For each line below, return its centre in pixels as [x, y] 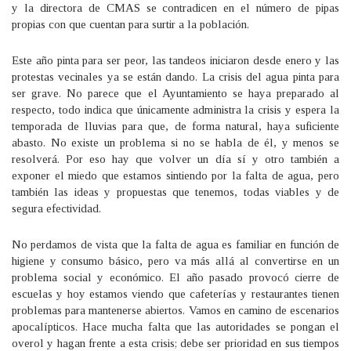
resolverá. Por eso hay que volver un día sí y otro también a [175, 159]
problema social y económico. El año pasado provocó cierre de [175, 277]
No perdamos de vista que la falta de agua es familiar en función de [175, 244]
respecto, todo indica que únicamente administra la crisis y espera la [175, 110]
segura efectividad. [58, 208]
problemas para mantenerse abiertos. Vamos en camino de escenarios [175, 310]
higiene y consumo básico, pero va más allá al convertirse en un [175, 261]
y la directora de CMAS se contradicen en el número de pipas [175, 8]
